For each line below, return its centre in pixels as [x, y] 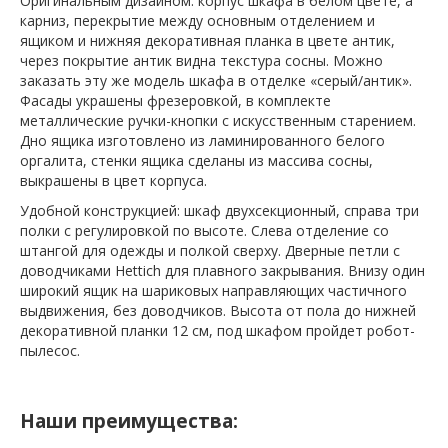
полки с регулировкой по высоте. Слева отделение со [204, 231]
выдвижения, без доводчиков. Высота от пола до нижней [218, 311]
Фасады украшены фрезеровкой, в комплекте [175, 101]
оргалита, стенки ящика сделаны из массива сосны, [196, 161]
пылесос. [50, 351]
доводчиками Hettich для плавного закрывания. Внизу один [222, 271]
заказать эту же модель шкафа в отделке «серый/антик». [216, 81]
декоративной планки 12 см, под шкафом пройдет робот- [217, 331]
